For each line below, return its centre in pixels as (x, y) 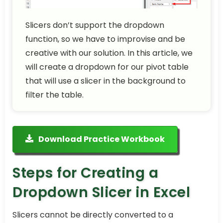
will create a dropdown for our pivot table (107, 67)
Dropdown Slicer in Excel (101, 193)
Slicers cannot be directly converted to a (93, 215)
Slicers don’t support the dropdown (95, 25)
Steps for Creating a (85, 173)
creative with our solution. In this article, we (109, 53)
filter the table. (55, 95)
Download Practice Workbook (102, 139)
